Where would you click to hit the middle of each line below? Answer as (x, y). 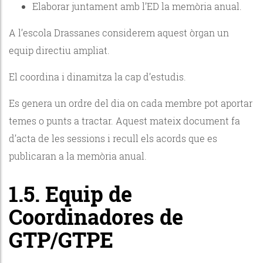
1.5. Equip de (70, 193)
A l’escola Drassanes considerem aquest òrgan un (119, 32)
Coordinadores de (96, 216)
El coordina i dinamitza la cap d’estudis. (99, 76)
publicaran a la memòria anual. (78, 156)
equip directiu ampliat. (59, 50)
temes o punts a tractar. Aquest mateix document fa (124, 120)
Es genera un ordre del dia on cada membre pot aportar (131, 103)
